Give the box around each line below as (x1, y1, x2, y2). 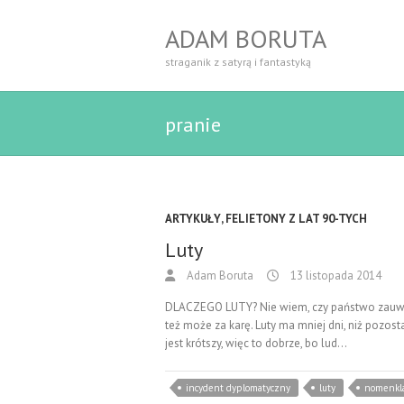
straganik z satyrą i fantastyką (165, 55, 311, 69)
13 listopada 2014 (288, 268, 381, 283)
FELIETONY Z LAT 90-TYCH (225, 211, 367, 226)
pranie (165, 112, 221, 137)
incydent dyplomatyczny (186, 381, 290, 394)
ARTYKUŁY (165, 211, 221, 226)
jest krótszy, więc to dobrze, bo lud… (165, 335, 347, 351)
